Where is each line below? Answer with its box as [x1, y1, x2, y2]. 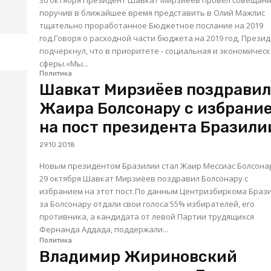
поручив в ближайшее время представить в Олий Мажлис [39, 7, 266, 19]
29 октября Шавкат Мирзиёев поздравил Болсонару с [39, 173, 249, 184]
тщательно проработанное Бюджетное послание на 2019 [39, 20, 264, 31]
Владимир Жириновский [39, 247, 238, 266]
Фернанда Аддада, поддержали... [39, 224, 169, 235]
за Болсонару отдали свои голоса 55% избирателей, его [39, 198, 255, 210]
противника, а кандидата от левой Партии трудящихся [39, 211, 255, 223]
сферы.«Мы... [39, 58, 89, 70]
